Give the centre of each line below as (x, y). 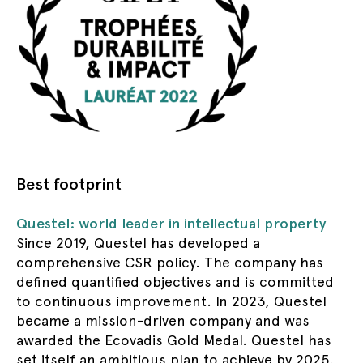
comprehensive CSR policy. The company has (170, 262)
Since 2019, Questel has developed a (138, 243)
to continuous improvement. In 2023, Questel (171, 301)
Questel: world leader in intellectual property (171, 223)
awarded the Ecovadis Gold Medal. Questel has (174, 340)
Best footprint (69, 184)
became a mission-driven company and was (163, 320)
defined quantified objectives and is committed (175, 282)
